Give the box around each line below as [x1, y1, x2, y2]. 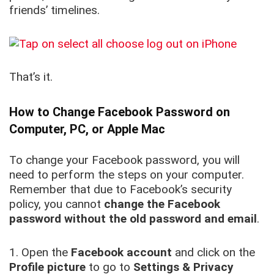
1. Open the [9, 245, 71, 260]
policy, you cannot [9, 197, 104, 212]
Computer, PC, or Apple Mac [9, 122, 165, 137]
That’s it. [9, 70, 53, 84]
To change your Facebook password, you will [9, 153, 240, 168]
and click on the [172, 245, 255, 260]
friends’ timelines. [9, 3, 100, 18]
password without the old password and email [9, 212, 257, 226]
